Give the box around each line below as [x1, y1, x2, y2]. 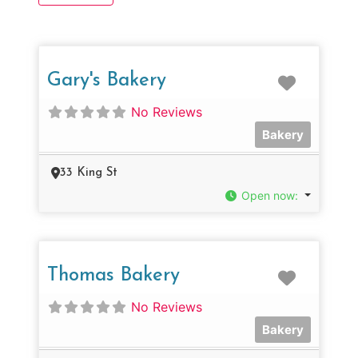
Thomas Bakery [47, 265, 180, 285]
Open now [241, 188, 296, 202]
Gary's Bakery [47, 70, 166, 90]
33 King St [60, 166, 117, 179]
